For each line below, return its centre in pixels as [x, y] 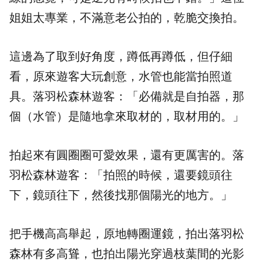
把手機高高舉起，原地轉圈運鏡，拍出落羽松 [127, 234]
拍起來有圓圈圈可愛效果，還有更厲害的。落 [127, 155]
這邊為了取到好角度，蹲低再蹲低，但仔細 [121, 57]
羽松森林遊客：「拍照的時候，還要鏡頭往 [121, 175]
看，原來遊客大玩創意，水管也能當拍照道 [121, 77]
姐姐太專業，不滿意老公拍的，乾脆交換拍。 [127, 18]
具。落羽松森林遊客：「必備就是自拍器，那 [127, 97]
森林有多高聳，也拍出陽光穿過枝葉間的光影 [127, 254]
